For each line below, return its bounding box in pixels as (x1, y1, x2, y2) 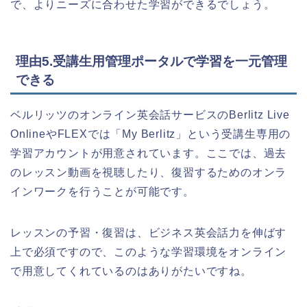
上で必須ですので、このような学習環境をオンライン (10, 245, 287, 258)
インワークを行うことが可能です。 (10, 185, 195, 197)
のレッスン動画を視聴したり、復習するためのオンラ (10, 166, 287, 178)
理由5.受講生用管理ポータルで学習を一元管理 (16, 53, 287, 69)
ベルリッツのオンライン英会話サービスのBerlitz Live (10, 108, 290, 121)
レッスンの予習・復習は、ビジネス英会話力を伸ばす (10, 226, 287, 238)
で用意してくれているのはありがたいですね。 (10, 265, 252, 277)
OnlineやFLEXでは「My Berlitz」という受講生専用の (10, 127, 291, 140)
